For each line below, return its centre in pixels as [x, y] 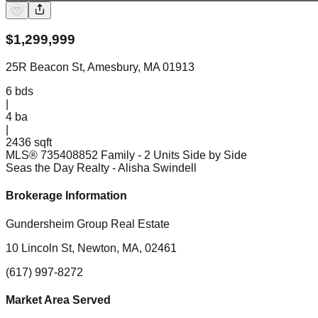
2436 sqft [29, 143]
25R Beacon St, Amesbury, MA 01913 [100, 67]
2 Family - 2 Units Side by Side [169, 155]
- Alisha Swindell [154, 168]
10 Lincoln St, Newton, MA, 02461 [91, 248]
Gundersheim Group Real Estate [88, 224]
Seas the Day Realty [57, 168]
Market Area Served [58, 300]
